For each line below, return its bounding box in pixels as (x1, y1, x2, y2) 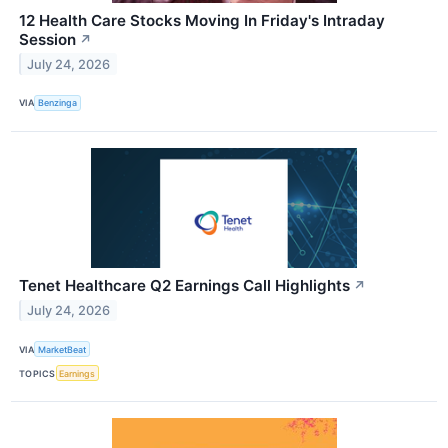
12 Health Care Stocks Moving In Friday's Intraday (19, 10, 385, 30)
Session (19, 29, 76, 49)
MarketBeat (38, 343, 87, 355)
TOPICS (19, 367, 56, 379)
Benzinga (38, 97, 78, 109)
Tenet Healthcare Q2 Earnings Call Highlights (19, 276, 350, 295)
